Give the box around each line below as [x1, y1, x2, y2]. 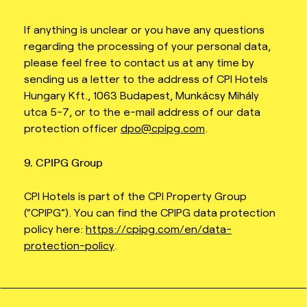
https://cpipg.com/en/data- [86, 222, 232, 236]
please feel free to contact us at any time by [24, 56, 254, 69]
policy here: [24, 222, 86, 236]
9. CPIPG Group [24, 155, 103, 169]
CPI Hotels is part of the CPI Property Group [24, 189, 247, 203]
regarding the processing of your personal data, [24, 39, 271, 53]
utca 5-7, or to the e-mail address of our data [24, 105, 260, 119]
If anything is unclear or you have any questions [24, 23, 265, 36]
